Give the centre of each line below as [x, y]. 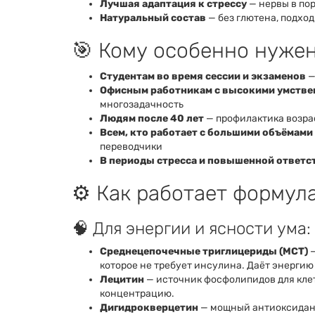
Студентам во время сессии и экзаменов [203, 76]
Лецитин [122, 279]
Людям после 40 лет [152, 118]
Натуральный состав [153, 18]
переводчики [131, 146]
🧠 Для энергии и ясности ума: [191, 228]
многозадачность [142, 104]
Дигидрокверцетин [149, 307]
